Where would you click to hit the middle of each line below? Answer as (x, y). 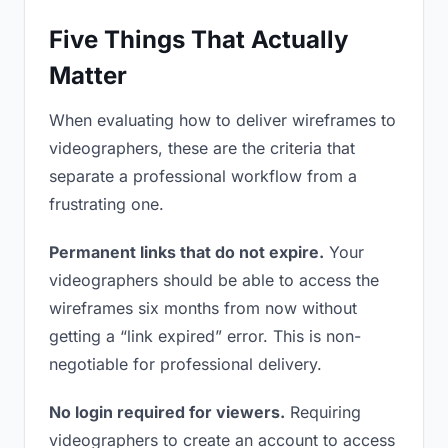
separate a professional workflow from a (203, 176)
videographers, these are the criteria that (202, 148)
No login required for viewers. (167, 412)
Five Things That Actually (198, 39)
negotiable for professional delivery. (185, 364)
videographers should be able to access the (214, 280)
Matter (88, 75)
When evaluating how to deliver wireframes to (222, 120)
